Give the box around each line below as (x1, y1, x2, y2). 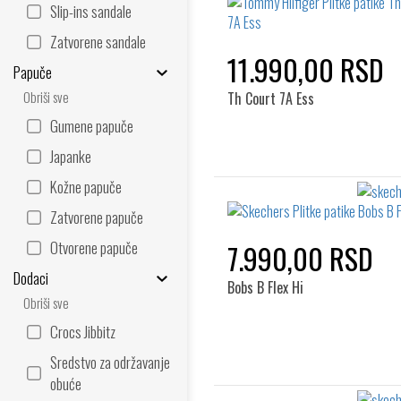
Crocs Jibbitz (50, 320, 115, 343)
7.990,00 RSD (227, 237, 373, 279)
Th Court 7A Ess (227, 88, 314, 109)
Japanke (50, 145, 91, 167)
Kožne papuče (50, 175, 122, 198)
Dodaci (13, 267, 48, 289)
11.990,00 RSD (227, 48, 384, 90)
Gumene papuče (50, 115, 133, 137)
